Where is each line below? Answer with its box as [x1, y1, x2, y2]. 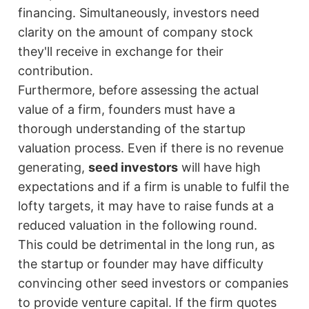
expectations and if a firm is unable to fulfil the [18, 179, 290, 195]
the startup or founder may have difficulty [18, 257, 264, 272]
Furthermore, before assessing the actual [18, 83, 259, 98]
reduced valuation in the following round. [18, 218, 258, 233]
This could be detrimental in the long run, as [18, 237, 275, 252]
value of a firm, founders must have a [18, 102, 236, 117]
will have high [178, 160, 261, 175]
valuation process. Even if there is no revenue [18, 141, 284, 156]
